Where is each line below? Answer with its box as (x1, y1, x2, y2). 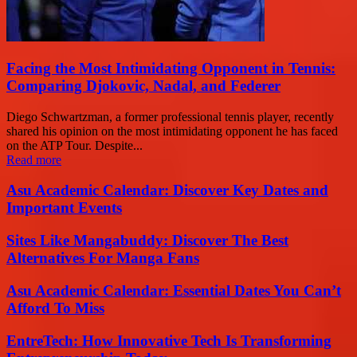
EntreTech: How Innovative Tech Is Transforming (6, 331, 331, 349)
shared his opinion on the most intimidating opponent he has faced (6, 124, 338, 138)
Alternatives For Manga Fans (6, 249, 199, 267)
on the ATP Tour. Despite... (6, 138, 143, 152)
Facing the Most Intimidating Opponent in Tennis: (6, 60, 335, 77)
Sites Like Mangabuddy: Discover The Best (6, 232, 288, 249)
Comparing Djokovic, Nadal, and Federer (6, 77, 280, 95)
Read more (6, 152, 61, 167)
